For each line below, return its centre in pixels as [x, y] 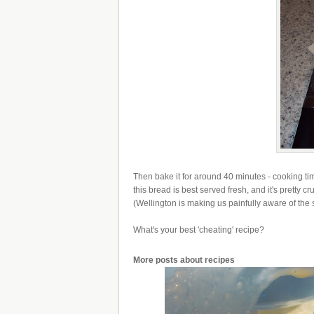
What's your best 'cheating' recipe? [199, 230]
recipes [220, 260]
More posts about [169, 260]
